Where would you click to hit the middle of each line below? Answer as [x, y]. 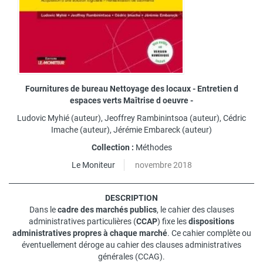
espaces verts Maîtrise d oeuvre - [131, 100]
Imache [65, 129]
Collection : [112, 147]
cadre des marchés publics [107, 209]
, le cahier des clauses [195, 209]
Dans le [43, 209]
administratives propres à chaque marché [90, 233]
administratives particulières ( [82, 221]
